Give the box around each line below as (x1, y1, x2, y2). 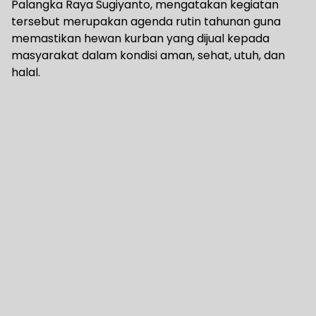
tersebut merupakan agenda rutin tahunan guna (11, 13, 281, 30)
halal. (11, 64, 40, 81)
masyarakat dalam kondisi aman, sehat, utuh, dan (11, 47, 285, 64)
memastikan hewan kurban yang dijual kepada (11, 30, 269, 47)
